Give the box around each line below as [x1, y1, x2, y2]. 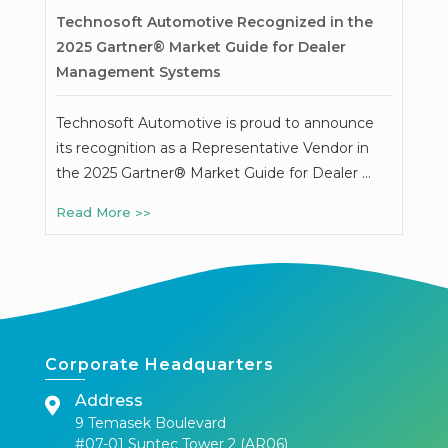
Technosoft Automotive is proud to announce [55, 113, 374, 132]
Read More [55, 204, 135, 221]
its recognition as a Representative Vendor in [55, 138, 369, 157]
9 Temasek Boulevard [74, 413, 226, 432]
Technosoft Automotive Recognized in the [55, 12, 373, 31]
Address [74, 390, 143, 410]
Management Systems [55, 62, 221, 81]
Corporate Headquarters [44, 354, 274, 374]
